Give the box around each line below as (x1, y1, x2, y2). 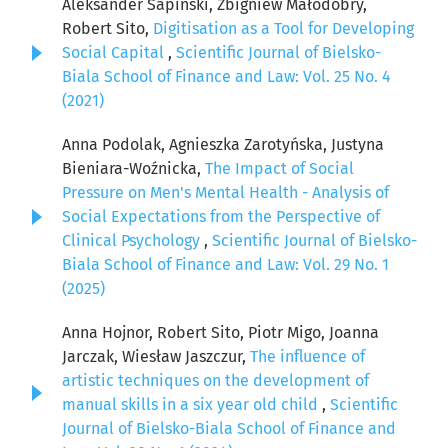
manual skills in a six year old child (62, 395, 322, 415)
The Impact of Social (205, 159, 354, 179)
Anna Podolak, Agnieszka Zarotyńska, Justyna (62, 135, 384, 155)
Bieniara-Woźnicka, (62, 159, 205, 179)
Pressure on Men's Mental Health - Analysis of (62, 183, 389, 203)
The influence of (250, 347, 365, 367)
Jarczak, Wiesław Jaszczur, (62, 347, 250, 367)
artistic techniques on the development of (62, 371, 369, 391)
